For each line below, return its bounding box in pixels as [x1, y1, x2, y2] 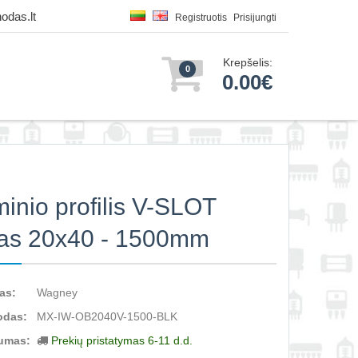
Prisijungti [233, 12, 276, 23]
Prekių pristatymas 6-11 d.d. [51, 334, 193, 347]
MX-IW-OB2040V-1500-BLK [37, 310, 178, 323]
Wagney [37, 286, 78, 299]
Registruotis [175, 12, 227, 23]
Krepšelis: [223, 56, 272, 69]
